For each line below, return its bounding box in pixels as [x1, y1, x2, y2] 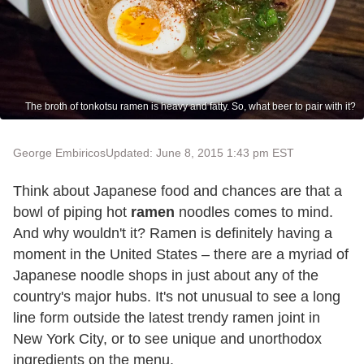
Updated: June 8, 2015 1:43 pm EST [106, 145, 294, 159]
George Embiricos [13, 145, 106, 159]
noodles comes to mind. [175, 203, 333, 220]
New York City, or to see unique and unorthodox [13, 330, 322, 347]
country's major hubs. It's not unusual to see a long [13, 288, 340, 305]
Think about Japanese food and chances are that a [13, 182, 342, 199]
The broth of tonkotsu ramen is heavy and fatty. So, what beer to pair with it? [25, 100, 356, 112]
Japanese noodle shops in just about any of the [13, 266, 318, 284]
